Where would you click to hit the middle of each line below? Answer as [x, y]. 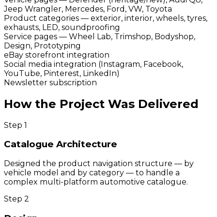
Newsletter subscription [50, 82]
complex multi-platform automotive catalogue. [96, 182]
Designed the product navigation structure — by [99, 163]
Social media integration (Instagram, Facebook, [93, 64]
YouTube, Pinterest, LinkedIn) [62, 73]
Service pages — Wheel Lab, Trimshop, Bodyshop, [100, 36]
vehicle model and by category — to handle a [92, 172]
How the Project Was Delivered [101, 104]
